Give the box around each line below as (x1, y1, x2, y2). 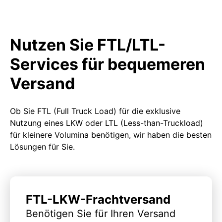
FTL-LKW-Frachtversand (26, 192, 170, 207)
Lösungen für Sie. (10, 141, 75, 152)
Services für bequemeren (10, 54, 205, 74)
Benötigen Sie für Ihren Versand (26, 207, 175, 220)
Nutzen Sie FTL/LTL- (10, 35, 166, 55)
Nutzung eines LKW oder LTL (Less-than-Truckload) (10, 117, 203, 128)
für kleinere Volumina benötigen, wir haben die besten (10, 129, 212, 140)
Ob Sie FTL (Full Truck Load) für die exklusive (10, 106, 180, 116)
